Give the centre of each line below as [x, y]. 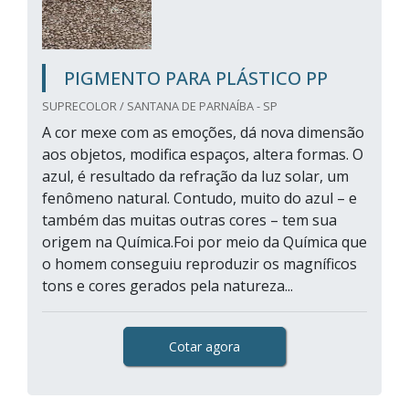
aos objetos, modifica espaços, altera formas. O [203, 154]
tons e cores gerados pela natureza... [168, 286]
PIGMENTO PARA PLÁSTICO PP [196, 78]
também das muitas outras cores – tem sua [189, 220]
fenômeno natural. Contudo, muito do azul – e [199, 198]
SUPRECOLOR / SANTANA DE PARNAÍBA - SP [160, 106]
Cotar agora [204, 346]
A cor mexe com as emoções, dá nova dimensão [203, 132]
